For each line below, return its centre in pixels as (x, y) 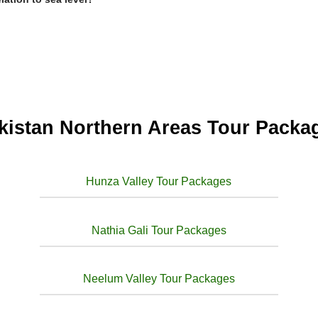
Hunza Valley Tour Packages (159, 182)
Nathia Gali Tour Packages (159, 230)
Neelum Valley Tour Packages (159, 278)
